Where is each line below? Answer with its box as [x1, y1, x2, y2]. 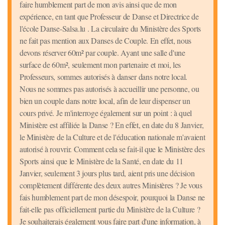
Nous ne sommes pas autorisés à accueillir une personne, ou [20, 83, 199, 94]
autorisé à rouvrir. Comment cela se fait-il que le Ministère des [20, 144, 205, 155]
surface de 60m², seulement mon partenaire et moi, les [20, 59, 181, 70]
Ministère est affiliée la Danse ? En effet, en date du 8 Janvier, [20, 120, 204, 131]
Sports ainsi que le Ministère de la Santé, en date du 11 [20, 156, 184, 167]
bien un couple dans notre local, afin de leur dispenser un [20, 95, 190, 106]
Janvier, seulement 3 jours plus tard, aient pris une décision [20, 168, 195, 179]
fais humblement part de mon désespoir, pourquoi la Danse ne [20, 192, 205, 203]
